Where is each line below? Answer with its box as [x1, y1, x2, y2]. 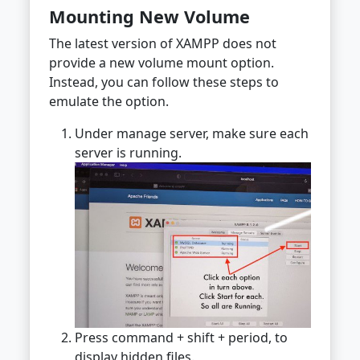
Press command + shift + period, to [75, 328, 288, 346]
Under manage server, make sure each [75, 124, 309, 142]
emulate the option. [49, 92, 169, 110]
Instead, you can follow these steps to [49, 72, 279, 91]
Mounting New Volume [49, 4, 250, 28]
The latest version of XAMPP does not [49, 34, 276, 52]
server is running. [75, 143, 182, 162]
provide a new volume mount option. [49, 53, 274, 72]
